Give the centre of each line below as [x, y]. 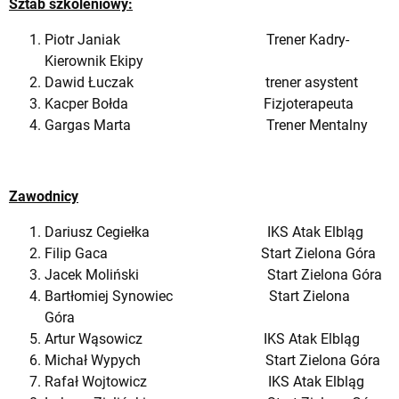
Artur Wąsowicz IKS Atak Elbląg [202, 338]
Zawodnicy [44, 196]
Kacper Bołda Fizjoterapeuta [199, 103]
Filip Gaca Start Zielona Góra [210, 253]
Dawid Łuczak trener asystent [201, 82]
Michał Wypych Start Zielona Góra [212, 360]
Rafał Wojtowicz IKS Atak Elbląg [204, 381]
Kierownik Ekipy [94, 61]
